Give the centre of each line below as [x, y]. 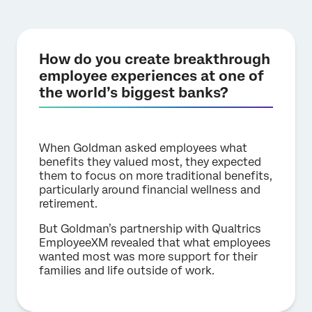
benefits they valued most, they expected [150, 162]
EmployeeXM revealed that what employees [155, 243]
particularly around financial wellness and [150, 190]
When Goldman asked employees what [143, 148]
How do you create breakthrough [155, 59]
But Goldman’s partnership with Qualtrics [150, 229]
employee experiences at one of [151, 76]
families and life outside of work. [127, 271]
